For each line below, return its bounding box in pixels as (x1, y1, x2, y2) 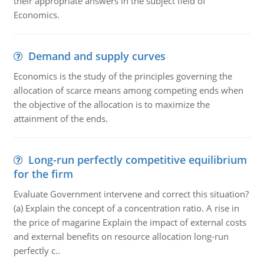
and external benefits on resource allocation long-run (13, 230, 229, 242)
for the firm (13, 167, 73, 181)
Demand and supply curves (28, 49, 166, 63)
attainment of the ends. (13, 113, 108, 124)
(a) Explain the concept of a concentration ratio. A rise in (13, 202, 239, 214)
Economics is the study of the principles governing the (13, 70, 232, 82)
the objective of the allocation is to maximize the (13, 98, 210, 110)
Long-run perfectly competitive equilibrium (28, 153, 247, 167)
